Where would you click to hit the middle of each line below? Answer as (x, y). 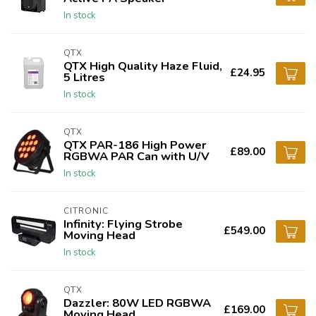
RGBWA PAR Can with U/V (136, 156)
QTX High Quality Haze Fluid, (143, 66)
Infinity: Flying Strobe (123, 224)
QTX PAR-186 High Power (135, 145)
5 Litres (84, 77)
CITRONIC (86, 211)
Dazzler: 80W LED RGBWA (137, 303)
